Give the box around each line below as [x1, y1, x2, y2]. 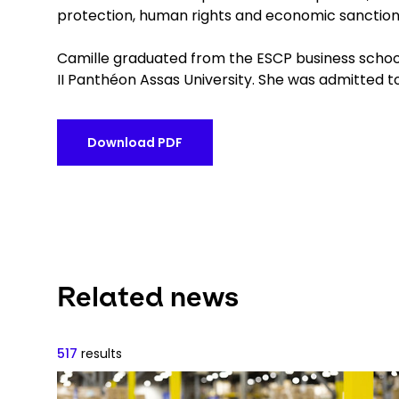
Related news [57, 281, 239, 313]
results [77, 345, 122, 362]
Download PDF [87, 134, 183, 151]
